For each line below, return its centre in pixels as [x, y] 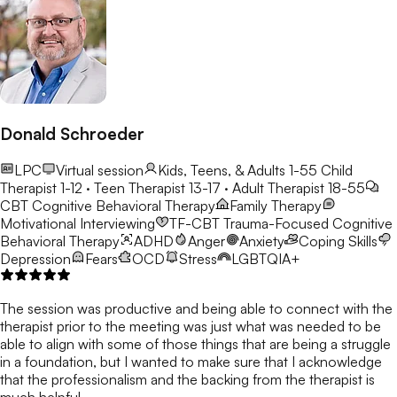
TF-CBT [195, 223]
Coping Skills [338, 241]
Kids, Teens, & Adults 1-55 [237, 170]
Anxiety [262, 241]
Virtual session [100, 170]
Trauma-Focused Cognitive [308, 223]
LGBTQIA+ [266, 258]
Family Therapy [276, 205]
